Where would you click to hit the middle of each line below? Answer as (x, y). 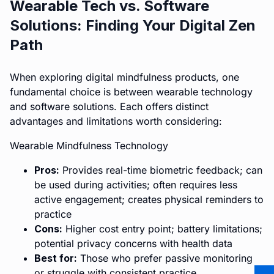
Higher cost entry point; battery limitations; (162, 229)
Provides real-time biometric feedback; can (161, 170)
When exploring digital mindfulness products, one (124, 77)
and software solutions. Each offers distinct (109, 106)
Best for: (56, 258)
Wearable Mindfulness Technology (89, 146)
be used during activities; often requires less (136, 185)
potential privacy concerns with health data (133, 243)
